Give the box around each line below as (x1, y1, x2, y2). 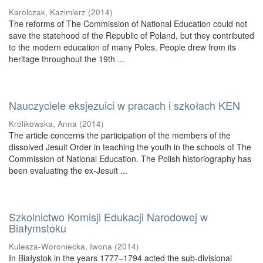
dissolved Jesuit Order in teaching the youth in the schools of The (9, 141, 251, 153)
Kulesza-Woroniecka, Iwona (9, 241, 112, 252)
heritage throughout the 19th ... (9, 53, 124, 65)
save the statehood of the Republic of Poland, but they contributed (9, 29, 254, 41)
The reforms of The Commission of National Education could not (9, 18, 247, 29)
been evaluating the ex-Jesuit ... (9, 164, 127, 176)
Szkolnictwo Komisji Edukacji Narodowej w (9, 209, 208, 224)
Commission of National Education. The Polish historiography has (9, 153, 251, 164)
